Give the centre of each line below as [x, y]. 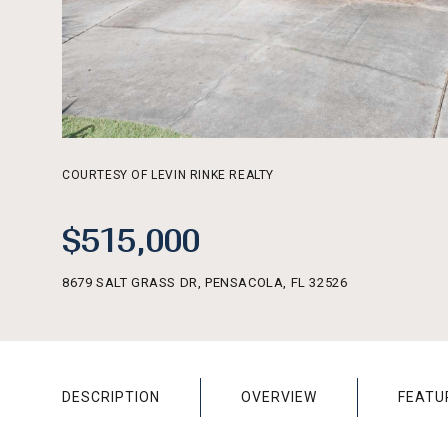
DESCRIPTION [111, 397]
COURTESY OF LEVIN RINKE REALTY [168, 175]
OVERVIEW [279, 397]
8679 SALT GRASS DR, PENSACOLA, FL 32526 [205, 282]
